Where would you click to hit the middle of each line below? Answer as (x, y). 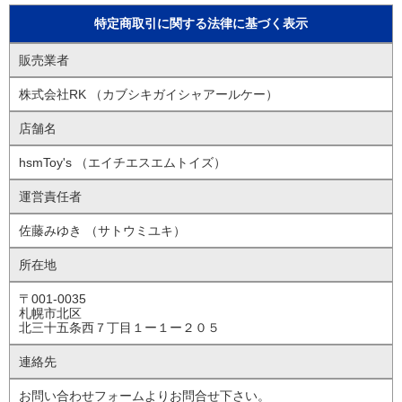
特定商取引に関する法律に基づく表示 (201, 23)
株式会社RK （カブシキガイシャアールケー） (149, 94)
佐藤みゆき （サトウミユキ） (102, 231)
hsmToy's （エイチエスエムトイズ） (122, 162)
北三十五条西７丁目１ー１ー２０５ (119, 328)
